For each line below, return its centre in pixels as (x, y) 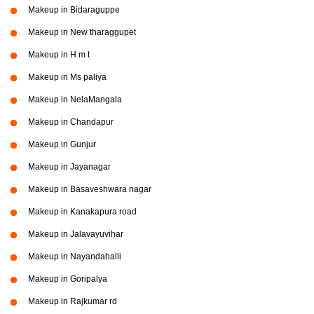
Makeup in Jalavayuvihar (76, 234)
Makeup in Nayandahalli (75, 257)
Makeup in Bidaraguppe (74, 10)
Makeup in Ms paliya (67, 77)
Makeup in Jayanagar (69, 167)
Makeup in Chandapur (71, 122)
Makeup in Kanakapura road (82, 212)
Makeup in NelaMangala (75, 100)
